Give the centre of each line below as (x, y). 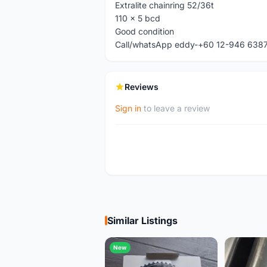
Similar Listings (142, 221)
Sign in (128, 108)
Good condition (145, 31)
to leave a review (176, 108)
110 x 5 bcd (138, 18)
